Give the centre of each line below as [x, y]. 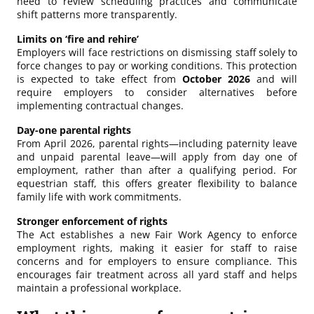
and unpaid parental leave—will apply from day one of [157, 156]
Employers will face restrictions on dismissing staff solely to [157, 52]
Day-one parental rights [74, 130]
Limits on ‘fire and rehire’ [78, 39]
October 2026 [216, 78]
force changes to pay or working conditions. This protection [157, 65]
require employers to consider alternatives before [157, 92]
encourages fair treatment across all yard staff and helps [157, 274]
